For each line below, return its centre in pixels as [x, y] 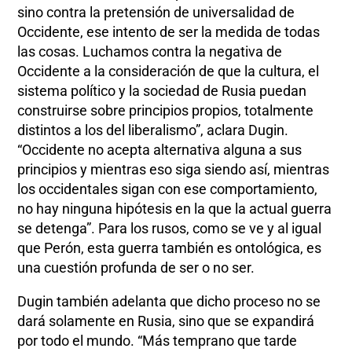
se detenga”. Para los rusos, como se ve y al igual [170, 228]
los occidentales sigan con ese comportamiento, [168, 189]
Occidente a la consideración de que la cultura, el [169, 71]
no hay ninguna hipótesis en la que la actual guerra [175, 208]
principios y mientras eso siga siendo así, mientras [174, 169]
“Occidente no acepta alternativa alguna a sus [160, 149]
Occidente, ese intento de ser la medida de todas [169, 31]
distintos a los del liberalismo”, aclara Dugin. [153, 130]
